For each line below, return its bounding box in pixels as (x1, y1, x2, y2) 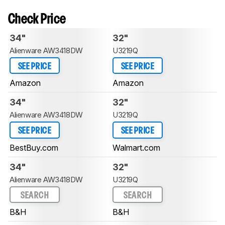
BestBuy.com (10, 142, 58, 153)
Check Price (8, 13, 66, 26)
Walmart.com (113, 142, 160, 153)
